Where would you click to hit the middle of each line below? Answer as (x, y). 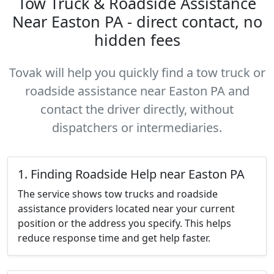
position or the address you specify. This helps (124, 223)
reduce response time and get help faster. (114, 238)
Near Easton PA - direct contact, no (137, 21)
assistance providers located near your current (126, 209)
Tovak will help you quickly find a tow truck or (137, 72)
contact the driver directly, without (137, 109)
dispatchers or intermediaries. (137, 128)
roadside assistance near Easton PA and (137, 91)
